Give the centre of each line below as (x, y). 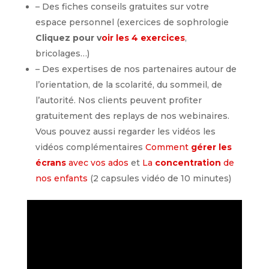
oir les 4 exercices (143, 38)
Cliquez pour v (68, 38)
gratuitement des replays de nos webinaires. (132, 116)
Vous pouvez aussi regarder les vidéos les (125, 132)
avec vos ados (97, 163)
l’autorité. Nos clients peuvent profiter (118, 101)
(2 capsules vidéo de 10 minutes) (159, 179)
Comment (167, 147)
